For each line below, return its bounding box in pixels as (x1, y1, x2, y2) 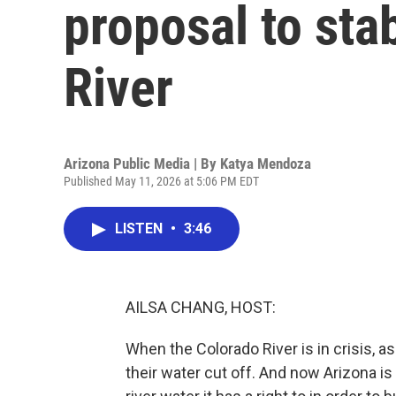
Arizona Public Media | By (64, 155, 220, 172)
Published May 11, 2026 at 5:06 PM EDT (64, 174, 259, 188)
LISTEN (115, 220, 166, 237)
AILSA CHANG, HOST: (126, 298, 276, 316)
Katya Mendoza (220, 155, 311, 172)
